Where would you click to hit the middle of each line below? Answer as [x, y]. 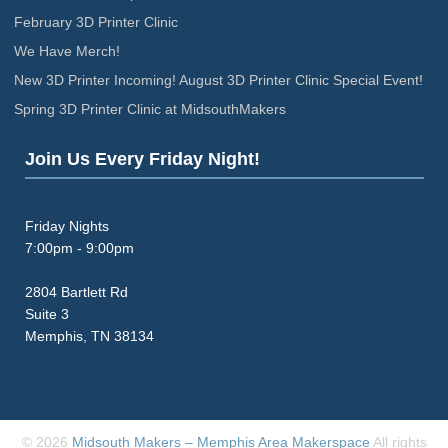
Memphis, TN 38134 [89, 335]
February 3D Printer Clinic [96, 21]
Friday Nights [66, 225]
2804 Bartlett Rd [76, 291]
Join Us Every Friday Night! [142, 158]
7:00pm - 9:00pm [79, 247]
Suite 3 [46, 313]
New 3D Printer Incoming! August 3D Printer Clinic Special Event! [218, 79]
